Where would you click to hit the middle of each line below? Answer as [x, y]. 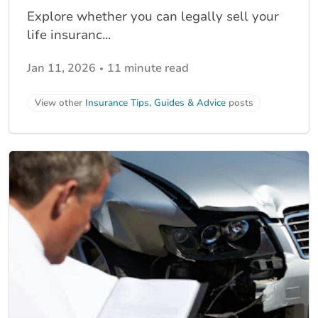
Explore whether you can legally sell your [153, 16]
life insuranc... [69, 34]
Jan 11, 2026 [61, 68]
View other [60, 103]
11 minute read [148, 68]
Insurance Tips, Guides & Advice [155, 103]
